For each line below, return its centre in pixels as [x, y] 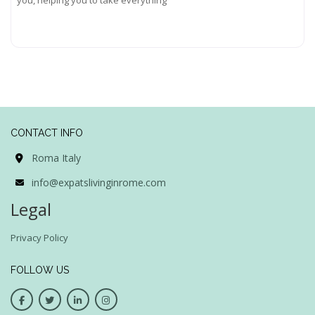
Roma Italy [56, 157]
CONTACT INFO [47, 133]
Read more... [271, 33]
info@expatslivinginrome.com [99, 182]
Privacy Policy [39, 237]
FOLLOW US [40, 270]
